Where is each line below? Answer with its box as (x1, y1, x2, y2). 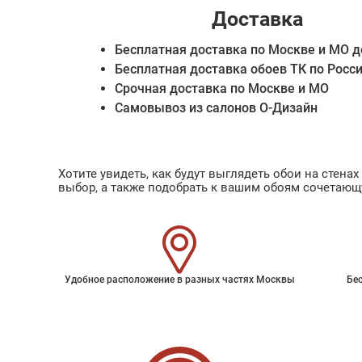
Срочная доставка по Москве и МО (115, 81, 329, 96)
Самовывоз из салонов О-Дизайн (115, 100, 318, 116)
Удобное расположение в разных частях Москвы (64, 274, 295, 285)
